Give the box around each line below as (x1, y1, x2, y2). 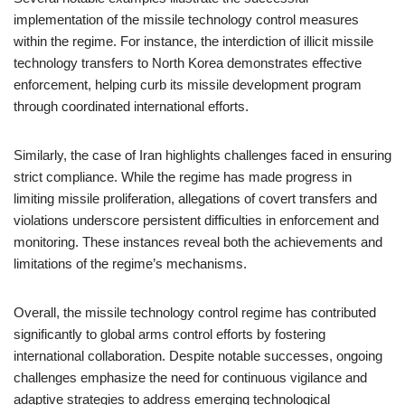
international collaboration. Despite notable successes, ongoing (14, 348, 382, 363)
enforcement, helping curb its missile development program (14, 77, 362, 92)
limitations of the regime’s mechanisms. (14, 256, 247, 271)
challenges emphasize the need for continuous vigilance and (14, 370, 367, 385)
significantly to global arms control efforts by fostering (14, 326, 325, 342)
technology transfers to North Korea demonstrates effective (14, 55, 362, 71)
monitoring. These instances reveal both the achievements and (14, 234, 382, 250)
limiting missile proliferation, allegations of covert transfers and (14, 191, 377, 206)
